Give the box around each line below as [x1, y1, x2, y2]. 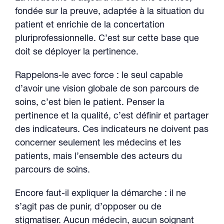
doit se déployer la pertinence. [15, 48, 138, 57]
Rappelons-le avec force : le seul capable [15, 71, 183, 80]
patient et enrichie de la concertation [15, 21, 164, 30]
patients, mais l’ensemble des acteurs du [15, 152, 182, 161]
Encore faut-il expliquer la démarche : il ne [15, 189, 186, 198]
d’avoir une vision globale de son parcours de [15, 85, 199, 94]
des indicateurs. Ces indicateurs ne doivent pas [15, 125, 208, 134]
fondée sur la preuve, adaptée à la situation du [15, 7, 204, 16]
